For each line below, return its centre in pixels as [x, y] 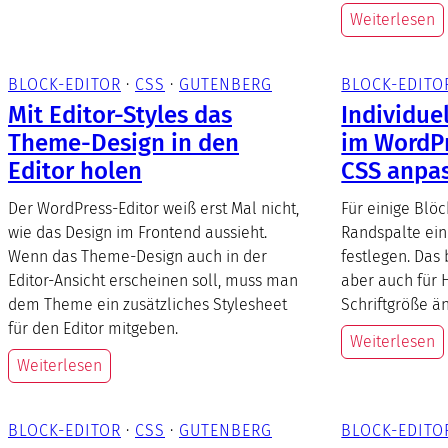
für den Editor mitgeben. [93, 328]
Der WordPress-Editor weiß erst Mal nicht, [153, 208]
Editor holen [75, 170]
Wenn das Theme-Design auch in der [137, 256]
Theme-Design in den [123, 142]
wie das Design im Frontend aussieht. [137, 232]
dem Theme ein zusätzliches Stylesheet [147, 304]
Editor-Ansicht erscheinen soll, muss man [153, 280]
